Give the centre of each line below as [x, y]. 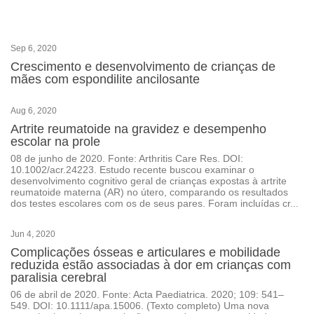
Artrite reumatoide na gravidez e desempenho [138, 129]
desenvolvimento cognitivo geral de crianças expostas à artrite [149, 181]
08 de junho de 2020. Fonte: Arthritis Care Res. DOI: [127, 158]
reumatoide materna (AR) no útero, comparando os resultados [149, 192]
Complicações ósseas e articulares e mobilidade [145, 252]
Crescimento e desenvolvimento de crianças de [143, 67]
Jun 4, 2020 [33, 234]
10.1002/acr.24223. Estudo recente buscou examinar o [132, 170]
